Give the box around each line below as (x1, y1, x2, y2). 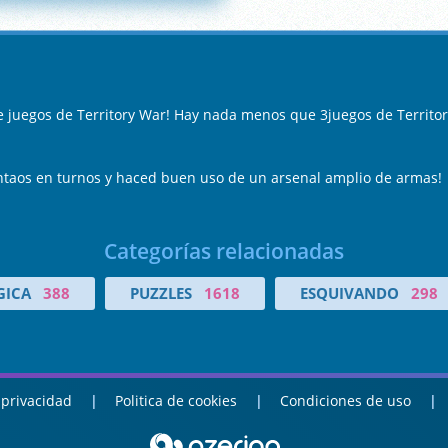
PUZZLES (129, 283, 192, 303)
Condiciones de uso (280, 391, 412, 410)
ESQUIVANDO (299, 283, 399, 303)
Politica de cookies (115, 391, 238, 410)
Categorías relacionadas (104, 237, 344, 265)
